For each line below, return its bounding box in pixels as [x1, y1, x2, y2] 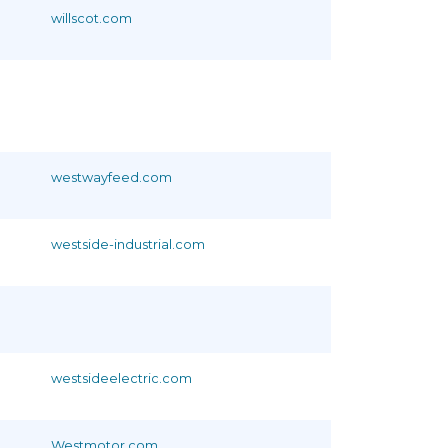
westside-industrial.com [51, 236, 205, 252]
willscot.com [51, 10, 132, 26]
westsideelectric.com [51, 370, 192, 386]
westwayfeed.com [51, 169, 172, 185]
